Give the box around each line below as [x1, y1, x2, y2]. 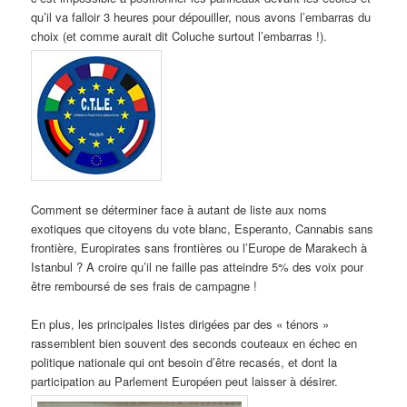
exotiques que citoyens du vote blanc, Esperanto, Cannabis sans [31, 220, 374, 238]
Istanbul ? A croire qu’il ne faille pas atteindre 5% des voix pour [31, 258, 364, 276]
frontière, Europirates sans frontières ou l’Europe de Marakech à [31, 239, 372, 257]
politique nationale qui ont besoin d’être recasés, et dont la [31, 353, 338, 372]
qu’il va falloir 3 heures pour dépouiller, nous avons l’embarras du [31, 7, 372, 25]
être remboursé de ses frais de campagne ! [31, 277, 258, 295]
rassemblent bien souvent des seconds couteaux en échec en [31, 334, 358, 352]
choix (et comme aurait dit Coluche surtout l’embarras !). [31, 26, 328, 45]
